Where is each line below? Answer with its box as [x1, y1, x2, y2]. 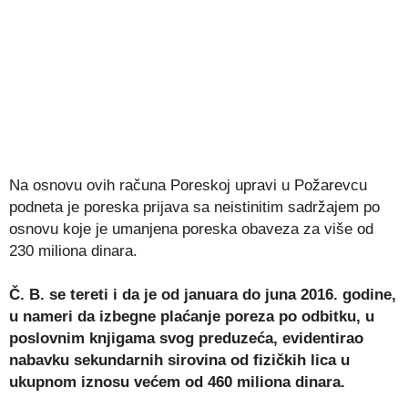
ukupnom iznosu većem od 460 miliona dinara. [9, 373, 345, 391]
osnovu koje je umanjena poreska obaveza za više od [9, 220, 373, 238]
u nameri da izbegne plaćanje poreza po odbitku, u [9, 308, 374, 325]
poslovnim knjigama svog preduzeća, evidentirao [9, 330, 363, 347]
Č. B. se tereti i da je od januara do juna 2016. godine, [9, 286, 396, 303]
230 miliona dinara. [9, 242, 138, 260]
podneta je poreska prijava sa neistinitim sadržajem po [9, 199, 380, 216]
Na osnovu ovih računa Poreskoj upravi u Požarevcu [9, 177, 367, 194]
